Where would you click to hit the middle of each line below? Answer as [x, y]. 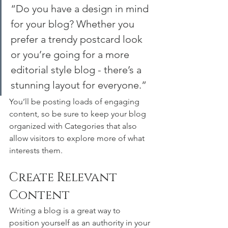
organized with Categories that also [74, 126]
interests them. [36, 151]
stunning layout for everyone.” [79, 85]
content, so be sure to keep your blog [79, 114]
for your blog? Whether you [74, 24]
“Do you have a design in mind [81, 9]
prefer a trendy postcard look [78, 39]
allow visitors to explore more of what [78, 138]
